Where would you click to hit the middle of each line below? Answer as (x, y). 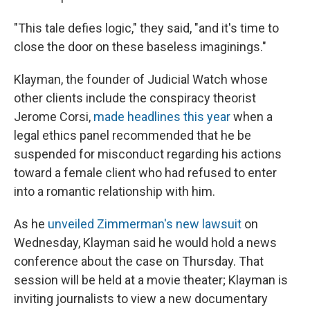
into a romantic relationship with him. (115, 192)
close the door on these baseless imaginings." (140, 47)
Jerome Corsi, (54, 117)
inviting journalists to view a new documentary (141, 299)
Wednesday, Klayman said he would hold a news (145, 243)
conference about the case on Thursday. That (139, 262)
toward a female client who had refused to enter (145, 173)
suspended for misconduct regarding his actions (148, 154)
